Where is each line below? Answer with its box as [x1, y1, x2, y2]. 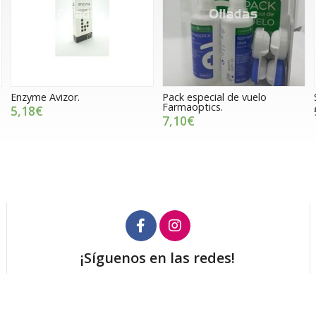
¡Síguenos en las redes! [80, 248, 236, 267]
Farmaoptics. [162, 99, 223, 114]
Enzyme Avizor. [10, 90, 80, 104]
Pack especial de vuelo [162, 90, 267, 104]
